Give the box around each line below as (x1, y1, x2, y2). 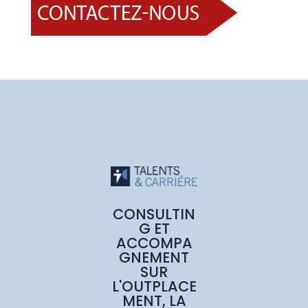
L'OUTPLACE (111, 276, 197, 296)
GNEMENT (119, 247, 189, 267)
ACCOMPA (115, 232, 192, 253)
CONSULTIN (113, 203, 195, 224)
